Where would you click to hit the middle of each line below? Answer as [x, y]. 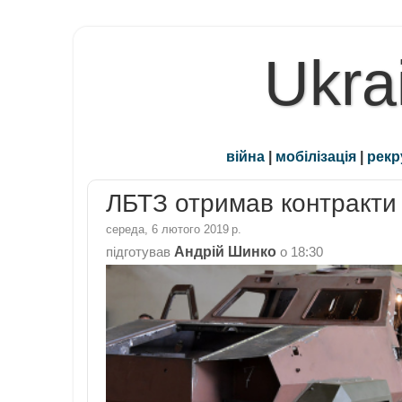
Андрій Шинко [225, 251]
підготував [140, 252]
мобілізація [316, 157]
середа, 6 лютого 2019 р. [174, 229]
